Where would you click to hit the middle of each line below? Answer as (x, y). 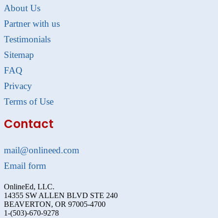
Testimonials (27, 39)
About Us (22, 8)
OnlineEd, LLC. (29, 187)
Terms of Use (29, 102)
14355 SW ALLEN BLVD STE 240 (61, 196)
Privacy (18, 86)
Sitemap (19, 55)
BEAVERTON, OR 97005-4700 (55, 204)
